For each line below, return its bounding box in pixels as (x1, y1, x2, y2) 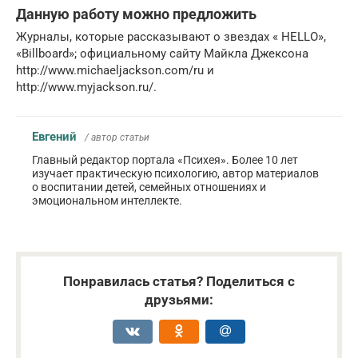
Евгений (32, 129, 77, 144)
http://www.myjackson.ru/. (16, 79, 157, 94)
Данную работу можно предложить (16, 5, 257, 22)
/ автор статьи (85, 131, 149, 143)
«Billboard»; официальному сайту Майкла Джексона (16, 46, 308, 61)
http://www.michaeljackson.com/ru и (16, 62, 214, 78)
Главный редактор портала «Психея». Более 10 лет (32, 153, 298, 166)
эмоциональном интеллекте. (32, 193, 182, 207)
